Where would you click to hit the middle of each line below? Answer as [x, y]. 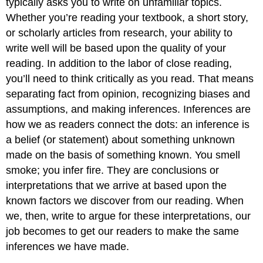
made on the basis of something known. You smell [123, 155]
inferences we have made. [68, 247]
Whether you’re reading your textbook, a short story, [127, 18]
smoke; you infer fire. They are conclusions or [113, 171]
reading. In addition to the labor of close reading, [119, 64]
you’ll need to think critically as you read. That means [130, 79]
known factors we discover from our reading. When [125, 201]
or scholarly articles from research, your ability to [119, 33]
